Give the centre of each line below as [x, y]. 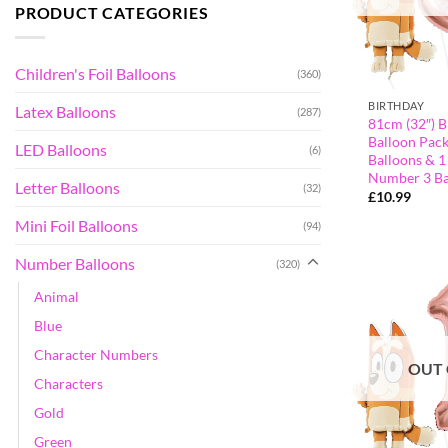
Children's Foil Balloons [95, 73]
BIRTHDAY [396, 105]
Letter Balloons [67, 187]
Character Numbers [96, 354]
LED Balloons [61, 149]
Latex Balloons [65, 111]
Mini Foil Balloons [76, 225]
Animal [56, 296]
